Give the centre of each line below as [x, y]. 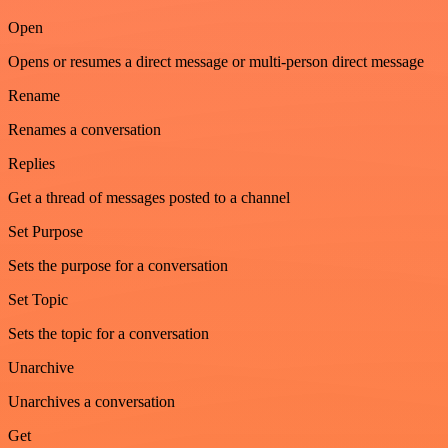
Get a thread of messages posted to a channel [149, 197]
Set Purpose [45, 231]
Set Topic [38, 299]
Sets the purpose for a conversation [118, 265]
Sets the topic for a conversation [108, 333]
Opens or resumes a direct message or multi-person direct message [216, 61]
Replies [31, 163]
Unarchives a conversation [91, 401]
